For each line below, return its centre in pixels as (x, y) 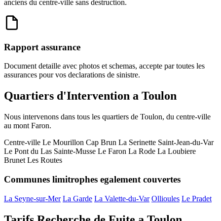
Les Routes (45, 160)
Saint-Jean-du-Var (186, 143)
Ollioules (166, 198)
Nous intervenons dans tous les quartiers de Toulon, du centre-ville (107, 117)
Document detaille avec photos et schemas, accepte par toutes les (104, 66)
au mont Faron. (28, 126)
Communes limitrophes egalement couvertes (92, 179)
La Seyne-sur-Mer (32, 198)
